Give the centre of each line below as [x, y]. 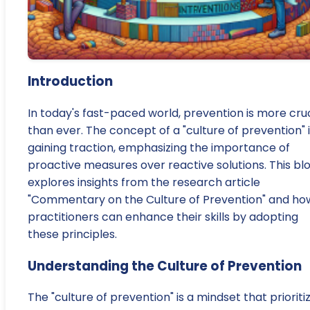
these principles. [72, 235]
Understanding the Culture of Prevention [165, 266]
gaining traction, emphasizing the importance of [159, 148]
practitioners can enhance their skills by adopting [163, 217]
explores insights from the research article [144, 183]
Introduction [70, 82]
